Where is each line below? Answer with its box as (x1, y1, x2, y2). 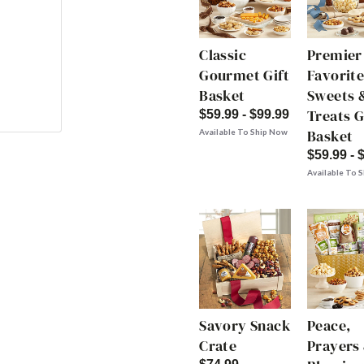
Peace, (307, 315, 351, 336)
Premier (307, 45, 362, 66)
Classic (199, 45, 246, 66)
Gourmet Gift (199, 65, 289, 86)
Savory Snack (199, 315, 290, 336)
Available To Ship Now (199, 127, 288, 137)
